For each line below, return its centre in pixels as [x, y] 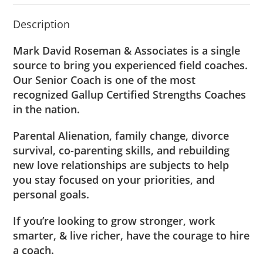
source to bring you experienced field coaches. [131, 65]
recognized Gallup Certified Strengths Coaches [130, 94]
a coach [32, 250]
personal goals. [51, 194]
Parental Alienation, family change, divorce [121, 135]
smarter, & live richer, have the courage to [122, 235]
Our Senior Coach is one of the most [104, 80]
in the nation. [47, 109]
